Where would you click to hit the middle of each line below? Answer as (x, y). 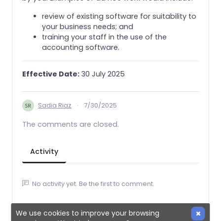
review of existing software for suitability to (119, 16)
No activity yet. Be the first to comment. (92, 184)
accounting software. (81, 47)
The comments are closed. (71, 124)
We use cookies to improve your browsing (88, 213)
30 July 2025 (102, 74)
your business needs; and (88, 26)
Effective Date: (51, 74)
